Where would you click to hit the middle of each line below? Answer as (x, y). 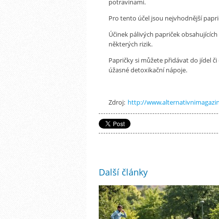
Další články (123, 172)
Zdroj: (118, 102)
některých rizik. (131, 44)
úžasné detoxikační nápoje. (148, 70)
